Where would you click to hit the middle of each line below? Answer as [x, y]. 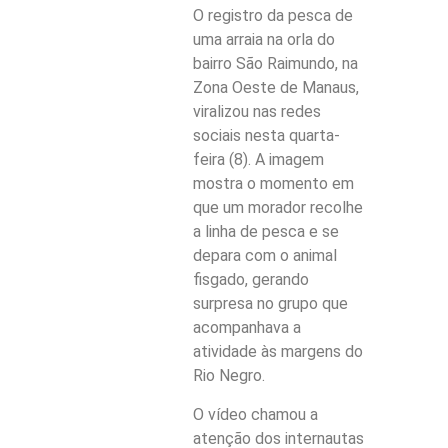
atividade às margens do [278, 352]
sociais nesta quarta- [267, 136]
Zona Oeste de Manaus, [276, 88]
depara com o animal [265, 256]
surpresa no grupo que [271, 304]
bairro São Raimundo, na [276, 64]
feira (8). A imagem [259, 160]
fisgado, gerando [251, 280]
